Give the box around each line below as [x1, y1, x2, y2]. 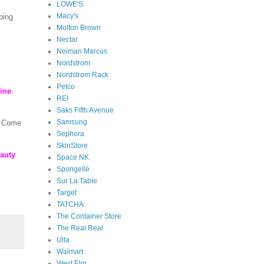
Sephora [57, 129, 84, 138]
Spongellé [57, 164, 90, 173]
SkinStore [57, 141, 88, 150]
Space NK [57, 153, 89, 161]
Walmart [57, 247, 83, 256]
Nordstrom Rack [57, 70, 108, 79]
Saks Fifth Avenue [57, 105, 114, 114]
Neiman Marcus [57, 47, 107, 55]
